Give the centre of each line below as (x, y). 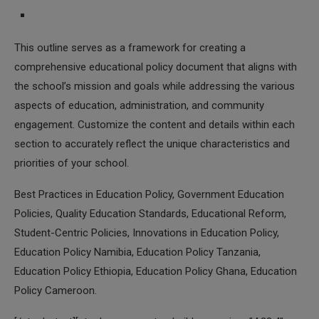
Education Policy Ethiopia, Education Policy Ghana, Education (156, 271)
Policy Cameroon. (56, 291)
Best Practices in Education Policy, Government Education (149, 194)
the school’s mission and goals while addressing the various (155, 86)
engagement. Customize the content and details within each (155, 125)
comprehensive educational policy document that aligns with (156, 67)
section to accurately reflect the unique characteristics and (152, 144)
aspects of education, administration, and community (139, 105)
